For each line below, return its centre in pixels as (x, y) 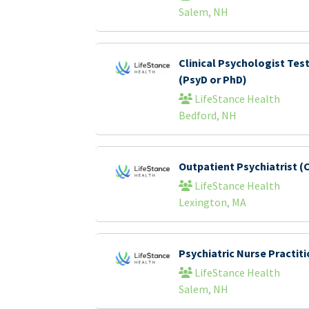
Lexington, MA (212, 202)
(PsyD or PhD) (212, 79)
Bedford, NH (207, 115)
